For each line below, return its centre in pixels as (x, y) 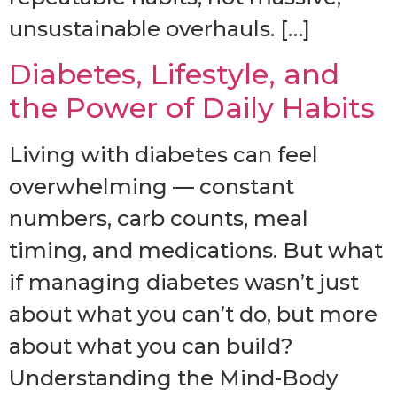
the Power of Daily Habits (192, 108)
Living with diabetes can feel (163, 155)
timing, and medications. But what (196, 251)
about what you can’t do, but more (193, 315)
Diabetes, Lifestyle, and (174, 74)
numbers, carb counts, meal (159, 219)
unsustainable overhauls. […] (160, 28)
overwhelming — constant (152, 187)
